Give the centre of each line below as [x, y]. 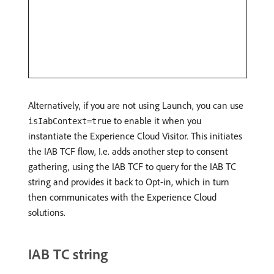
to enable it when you [156, 121]
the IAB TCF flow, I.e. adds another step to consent [128, 151]
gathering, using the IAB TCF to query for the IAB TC [132, 167]
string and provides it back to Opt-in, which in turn [129, 182]
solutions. [47, 213]
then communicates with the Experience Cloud [122, 197]
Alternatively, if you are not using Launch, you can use [136, 106]
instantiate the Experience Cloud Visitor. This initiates [135, 136]
